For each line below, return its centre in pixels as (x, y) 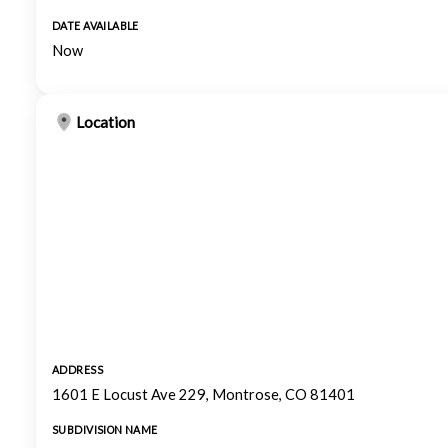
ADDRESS (77, 370)
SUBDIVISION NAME (105, 430)
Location (105, 122)
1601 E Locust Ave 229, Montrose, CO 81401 (203, 394)
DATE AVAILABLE (95, 26)
